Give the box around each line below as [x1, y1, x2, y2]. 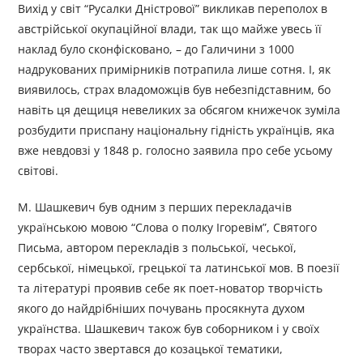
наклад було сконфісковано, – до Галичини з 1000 [18, 41, 295, 58]
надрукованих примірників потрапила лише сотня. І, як [18, 62, 331, 78]
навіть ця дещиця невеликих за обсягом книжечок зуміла [18, 102, 341, 118]
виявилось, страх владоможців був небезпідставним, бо [18, 82, 331, 98]
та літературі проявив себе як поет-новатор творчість [18, 280, 323, 297]
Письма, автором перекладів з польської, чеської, [18, 240, 297, 256]
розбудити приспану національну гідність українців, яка [18, 122, 335, 139]
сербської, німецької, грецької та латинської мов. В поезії [18, 260, 340, 276]
